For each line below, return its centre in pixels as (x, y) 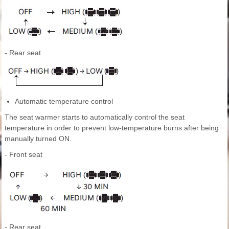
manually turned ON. (38, 139)
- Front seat (24, 155)
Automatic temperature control (64, 101)
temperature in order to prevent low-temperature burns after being (112, 128)
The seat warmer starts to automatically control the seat (95, 117)
